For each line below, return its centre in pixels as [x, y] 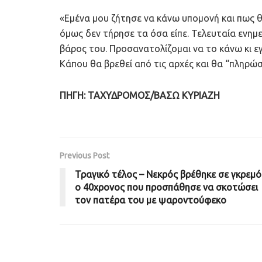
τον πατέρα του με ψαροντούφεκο [151, 200]
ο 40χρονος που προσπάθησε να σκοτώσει [166, 187]
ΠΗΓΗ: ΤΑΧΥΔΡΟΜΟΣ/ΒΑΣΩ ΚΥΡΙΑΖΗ [140, 96]
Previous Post [85, 156]
